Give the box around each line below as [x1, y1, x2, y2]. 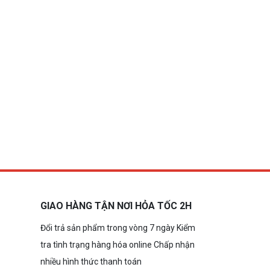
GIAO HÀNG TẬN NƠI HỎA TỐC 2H [40, 200, 192, 212]
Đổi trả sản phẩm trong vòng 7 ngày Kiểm [40, 223, 196, 233]
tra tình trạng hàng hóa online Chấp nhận [40, 240, 195, 250]
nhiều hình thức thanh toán [40, 257, 142, 267]
